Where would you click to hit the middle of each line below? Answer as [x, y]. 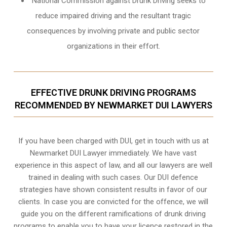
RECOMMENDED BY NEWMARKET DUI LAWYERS [113, 105]
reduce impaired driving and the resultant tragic [113, 15]
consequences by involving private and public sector [113, 31]
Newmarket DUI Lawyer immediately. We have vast [113, 153]
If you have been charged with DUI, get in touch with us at [113, 141]
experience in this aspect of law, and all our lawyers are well [113, 165]
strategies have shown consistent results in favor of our [113, 189]
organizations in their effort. [113, 46]
